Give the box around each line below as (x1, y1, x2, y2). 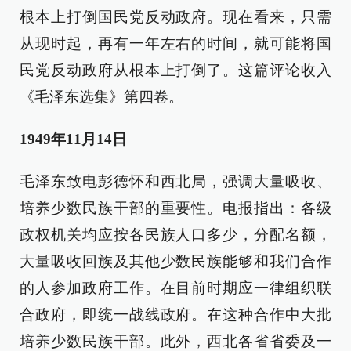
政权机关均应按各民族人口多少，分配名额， (20, 226, 331, 243)
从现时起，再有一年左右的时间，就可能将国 (20, 35, 331, 52)
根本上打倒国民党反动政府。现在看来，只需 (20, 9, 331, 25)
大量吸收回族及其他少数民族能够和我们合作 (20, 253, 331, 270)
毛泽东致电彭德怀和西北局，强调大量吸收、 (20, 173, 331, 190)
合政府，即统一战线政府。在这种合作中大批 (20, 306, 331, 323)
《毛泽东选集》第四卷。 (20, 89, 183, 105)
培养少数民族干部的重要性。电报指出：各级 (20, 200, 331, 216)
